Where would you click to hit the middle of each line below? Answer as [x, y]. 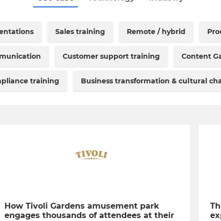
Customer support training [111, 56]
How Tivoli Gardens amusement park [82, 206]
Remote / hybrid [156, 32]
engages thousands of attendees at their [89, 215]
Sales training [80, 32]
